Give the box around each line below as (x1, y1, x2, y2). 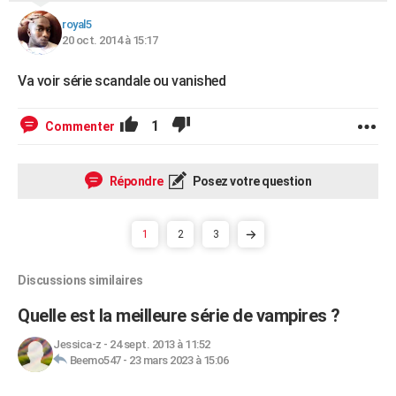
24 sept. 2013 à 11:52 (110, 338, 210, 351)
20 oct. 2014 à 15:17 (62, 34, 157, 47)
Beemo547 (69, 354, 121, 367)
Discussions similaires (18, 273, 142, 287)
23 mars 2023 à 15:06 (129, 354, 228, 367)
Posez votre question (190, 174, 311, 188)
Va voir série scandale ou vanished (18, 72, 225, 89)
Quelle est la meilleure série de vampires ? (18, 305, 340, 326)
